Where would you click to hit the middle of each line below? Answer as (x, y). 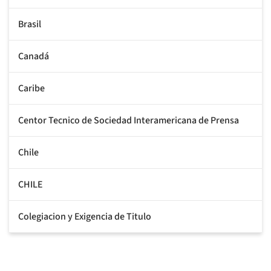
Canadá (34, 56)
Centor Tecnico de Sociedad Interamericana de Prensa (129, 120)
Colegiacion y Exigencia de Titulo (85, 216)
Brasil (30, 24)
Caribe (31, 88)
